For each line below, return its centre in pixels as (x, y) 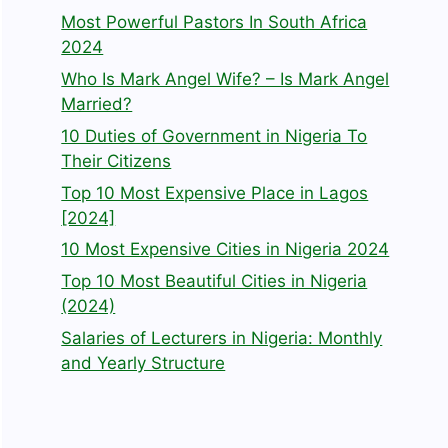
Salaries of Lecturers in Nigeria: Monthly (222, 338)
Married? (97, 104)
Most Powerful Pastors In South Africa (214, 22)
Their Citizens (116, 160)
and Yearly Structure (143, 363)
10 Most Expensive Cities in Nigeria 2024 (225, 249)
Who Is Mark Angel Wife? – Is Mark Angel (225, 79)
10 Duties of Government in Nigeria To (214, 135)
